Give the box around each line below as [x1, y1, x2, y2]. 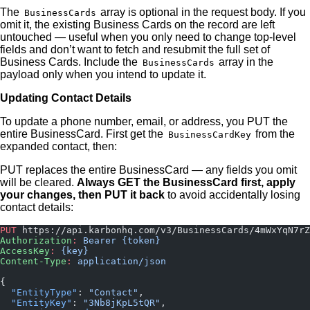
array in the [216, 56, 274, 68]
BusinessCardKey [167, 129, 251, 140]
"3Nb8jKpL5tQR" [83, 298, 161, 308]
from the [253, 128, 295, 140]
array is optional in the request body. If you [98, 6, 307, 18]
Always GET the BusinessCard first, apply [77, 176, 295, 188]
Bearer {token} [77, 235, 161, 246]
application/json [72, 256, 166, 266]
